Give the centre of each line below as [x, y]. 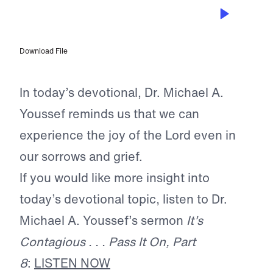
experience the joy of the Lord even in [128, 135]
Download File [44, 51]
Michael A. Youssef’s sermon [103, 221]
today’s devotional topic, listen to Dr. [123, 199]
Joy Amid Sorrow [74, 21]
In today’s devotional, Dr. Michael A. [122, 93]
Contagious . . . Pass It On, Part [108, 242]
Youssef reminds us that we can [109, 114]
